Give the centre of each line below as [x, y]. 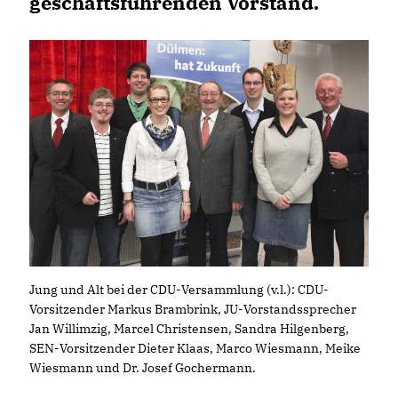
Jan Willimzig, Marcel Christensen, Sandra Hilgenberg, [189, 328]
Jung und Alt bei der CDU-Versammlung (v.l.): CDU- [179, 289]
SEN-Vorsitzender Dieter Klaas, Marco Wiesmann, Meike [195, 348]
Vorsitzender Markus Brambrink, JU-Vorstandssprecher [193, 309]
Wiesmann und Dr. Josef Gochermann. [143, 367]
